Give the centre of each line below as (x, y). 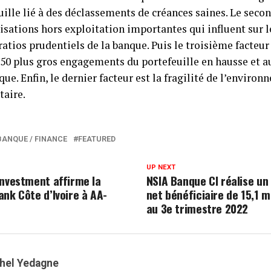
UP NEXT (161, 168)
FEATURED (97, 139)
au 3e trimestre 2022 (197, 209)
